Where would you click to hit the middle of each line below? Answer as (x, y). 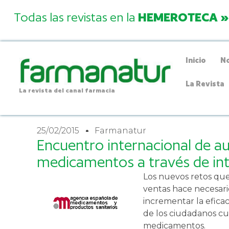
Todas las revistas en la (76, 17)
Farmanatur (120, 130)
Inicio (196, 60)
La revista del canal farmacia (67, 90)
